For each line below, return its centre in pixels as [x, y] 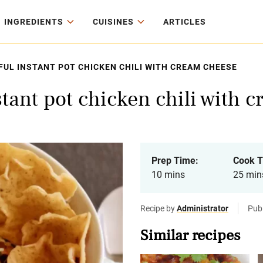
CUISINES [113, 22]
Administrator [203, 208]
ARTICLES [185, 22]
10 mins [168, 175]
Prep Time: [175, 161]
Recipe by [159, 208]
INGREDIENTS [34, 22]
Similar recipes [190, 235]
